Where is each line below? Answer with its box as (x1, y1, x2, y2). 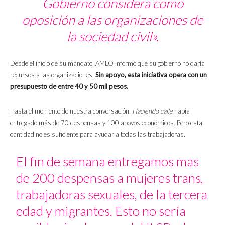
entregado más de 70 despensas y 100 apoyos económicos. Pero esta (10, 118, 202, 127)
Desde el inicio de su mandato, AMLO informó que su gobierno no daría (10, 59, 205, 67)
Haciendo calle (132, 106, 173, 115)
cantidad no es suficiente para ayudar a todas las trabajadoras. (10, 130, 185, 138)
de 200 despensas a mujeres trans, (16, 169, 204, 186)
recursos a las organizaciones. (10, 70, 95, 79)
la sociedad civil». (66, 28, 159, 44)
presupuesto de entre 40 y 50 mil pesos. (10, 82, 128, 90)
